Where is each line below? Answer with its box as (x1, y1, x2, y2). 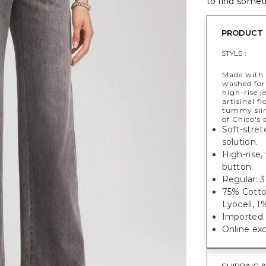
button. (221, 161, 254, 172)
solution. (221, 137, 258, 147)
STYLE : (221, 49, 246, 58)
